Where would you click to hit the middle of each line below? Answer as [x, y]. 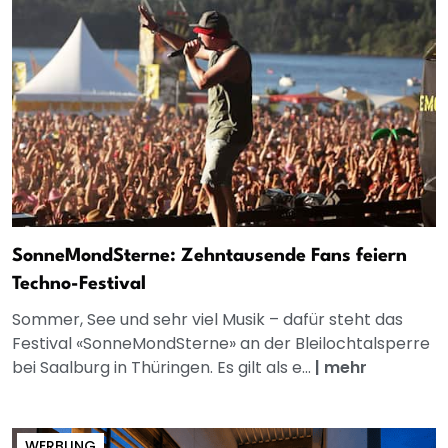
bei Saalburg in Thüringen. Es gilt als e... [163, 368]
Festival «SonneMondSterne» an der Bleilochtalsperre [221, 344]
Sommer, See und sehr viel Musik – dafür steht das [207, 320]
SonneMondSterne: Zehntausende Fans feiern [209, 256]
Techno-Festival [79, 284]
